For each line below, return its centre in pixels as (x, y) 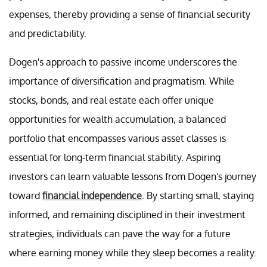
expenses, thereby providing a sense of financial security (130, 15)
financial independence (92, 196)
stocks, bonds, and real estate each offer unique (111, 100)
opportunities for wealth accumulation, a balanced (117, 119)
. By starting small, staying (198, 196)
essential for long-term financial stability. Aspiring (115, 158)
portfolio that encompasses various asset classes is (117, 139)
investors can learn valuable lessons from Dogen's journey (133, 177)
